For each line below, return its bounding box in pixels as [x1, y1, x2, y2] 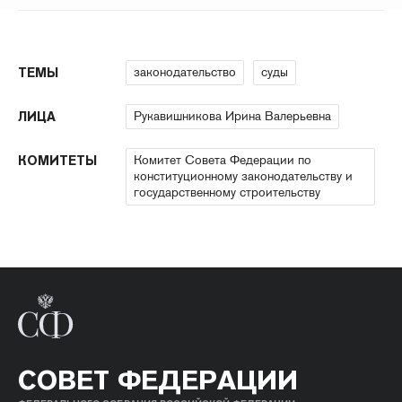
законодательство [134, 64, 236, 80]
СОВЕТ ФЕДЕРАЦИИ [18, 363, 298, 397]
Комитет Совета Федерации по [134, 152, 311, 168]
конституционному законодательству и [134, 168, 353, 184]
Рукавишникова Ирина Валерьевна [134, 108, 331, 124]
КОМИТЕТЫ [18, 153, 97, 169]
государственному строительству [134, 184, 320, 200]
